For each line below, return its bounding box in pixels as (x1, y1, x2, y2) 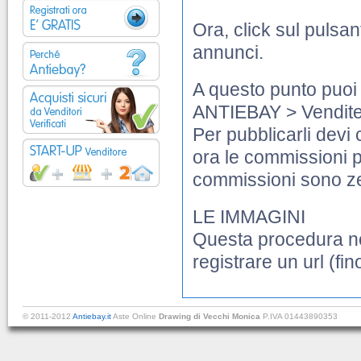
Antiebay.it (73, 312, 111, 321)
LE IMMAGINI (193, 206, 305, 227)
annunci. (193, 42, 263, 63)
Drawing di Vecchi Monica (159, 312, 260, 321)
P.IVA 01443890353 (260, 312, 338, 321)
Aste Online (111, 312, 159, 321)
